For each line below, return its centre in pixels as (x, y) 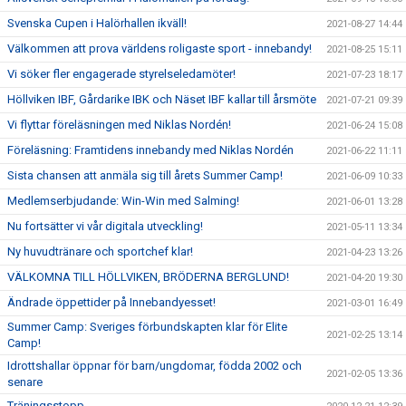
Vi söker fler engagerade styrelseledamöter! (121, 73)
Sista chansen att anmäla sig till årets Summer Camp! (145, 175)
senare (25, 382)
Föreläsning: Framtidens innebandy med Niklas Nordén (150, 150)
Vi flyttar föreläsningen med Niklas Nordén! (119, 124)
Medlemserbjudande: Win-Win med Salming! (123, 200)
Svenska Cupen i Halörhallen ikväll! (97, 23)
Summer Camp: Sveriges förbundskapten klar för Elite (147, 326)
